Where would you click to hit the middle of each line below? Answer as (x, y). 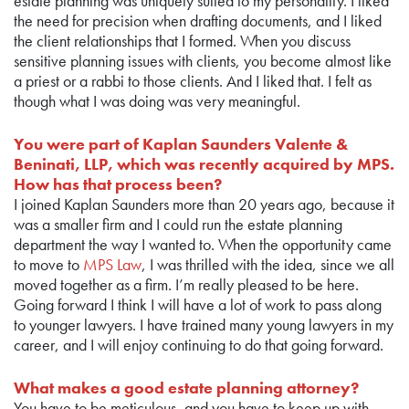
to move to (48, 264)
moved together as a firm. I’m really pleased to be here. (186, 284)
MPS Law (112, 264)
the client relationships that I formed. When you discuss (182, 41)
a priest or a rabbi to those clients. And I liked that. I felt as (193, 81)
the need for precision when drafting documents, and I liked (198, 21)
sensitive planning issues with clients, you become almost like (203, 61)
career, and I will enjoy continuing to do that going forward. (199, 345)
